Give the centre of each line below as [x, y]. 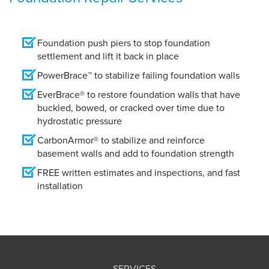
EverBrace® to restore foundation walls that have [139, 95]
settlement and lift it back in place [108, 56]
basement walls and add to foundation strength [136, 154]
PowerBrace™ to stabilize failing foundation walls [138, 76]
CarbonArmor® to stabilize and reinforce [121, 141]
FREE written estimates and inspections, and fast [139, 173]
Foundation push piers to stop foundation [124, 43]
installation [60, 186]
